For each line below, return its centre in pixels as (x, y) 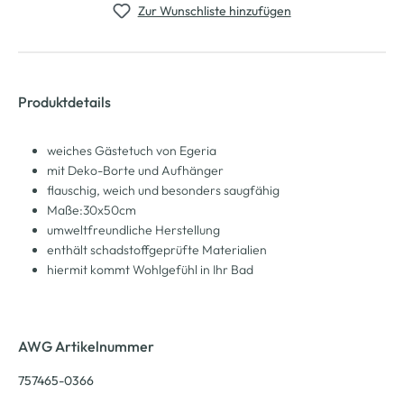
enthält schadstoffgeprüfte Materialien (157, 249)
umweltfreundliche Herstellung (133, 230)
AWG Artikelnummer (86, 346)
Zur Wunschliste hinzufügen (214, 10)
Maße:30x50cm (92, 210)
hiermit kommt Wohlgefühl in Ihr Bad (150, 269)
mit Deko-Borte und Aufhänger (135, 170)
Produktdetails (64, 101)
